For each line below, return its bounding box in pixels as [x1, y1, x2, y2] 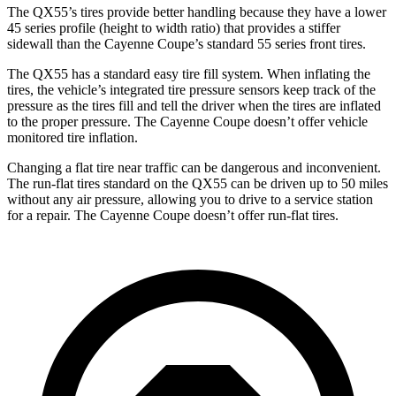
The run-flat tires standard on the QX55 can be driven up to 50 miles [7, 175, 388, 191]
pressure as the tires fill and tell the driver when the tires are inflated [7, 97, 381, 113]
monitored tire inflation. [7, 129, 138, 145]
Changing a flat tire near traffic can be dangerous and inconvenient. [7, 159, 381, 175]
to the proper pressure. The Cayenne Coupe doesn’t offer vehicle [7, 113, 368, 129]
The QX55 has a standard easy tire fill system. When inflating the [7, 65, 370, 81]
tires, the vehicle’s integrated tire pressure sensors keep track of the [7, 81, 376, 97]
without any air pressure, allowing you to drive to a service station [7, 191, 373, 207]
